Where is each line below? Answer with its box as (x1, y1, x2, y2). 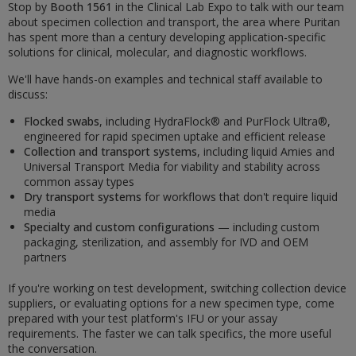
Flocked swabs (24, 114, 99, 130)
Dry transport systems (24, 189, 141, 205)
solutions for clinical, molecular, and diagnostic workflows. (8, 44, 307, 60)
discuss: (8, 87, 48, 103)
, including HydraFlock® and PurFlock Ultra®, (99, 114, 331, 130)
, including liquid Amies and (197, 144, 335, 160)
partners (24, 250, 67, 265)
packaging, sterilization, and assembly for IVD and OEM (24, 234, 308, 250)
